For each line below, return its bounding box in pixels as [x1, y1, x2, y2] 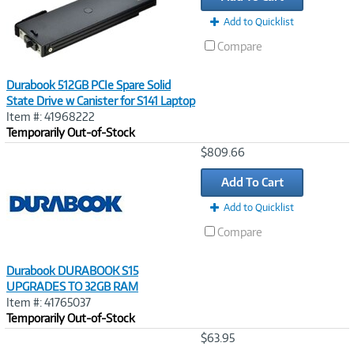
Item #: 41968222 [6, 110, 95, 123]
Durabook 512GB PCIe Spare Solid [6, 78, 171, 92]
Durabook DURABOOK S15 [6, 264, 138, 277]
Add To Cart [220, 175, 284, 189]
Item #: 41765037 [6, 296, 91, 309]
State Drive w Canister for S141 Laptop [6, 94, 195, 107]
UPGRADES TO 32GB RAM [6, 280, 138, 293]
